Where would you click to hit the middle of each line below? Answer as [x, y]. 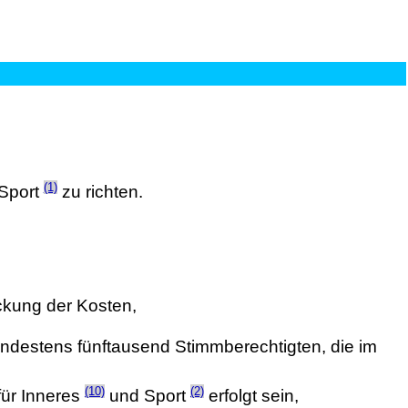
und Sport [147, 396]
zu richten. [100, 192]
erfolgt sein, [251, 396]
